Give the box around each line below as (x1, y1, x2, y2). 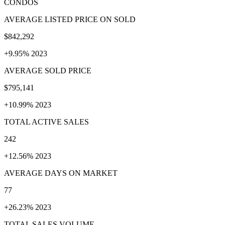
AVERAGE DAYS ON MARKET (4, 168, 118, 177)
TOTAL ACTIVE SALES (4, 117, 89, 126)
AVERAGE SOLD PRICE (4, 66, 91, 75)
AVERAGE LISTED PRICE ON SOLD (4, 15, 136, 24)
